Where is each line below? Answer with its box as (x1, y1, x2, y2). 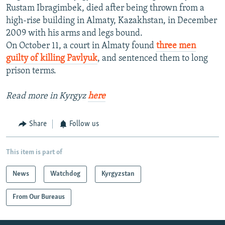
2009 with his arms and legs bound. (6, 29, 143, 39)
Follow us (69, 120, 99, 129)
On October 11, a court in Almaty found (6, 41, 156, 51)
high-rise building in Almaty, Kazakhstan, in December (6, 16, 217, 26)
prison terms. (6, 66, 56, 76)
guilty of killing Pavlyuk (6, 54, 97, 64)
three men (156, 41, 196, 51)
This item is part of (6, 148, 62, 156)
